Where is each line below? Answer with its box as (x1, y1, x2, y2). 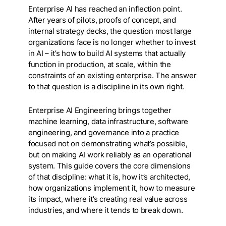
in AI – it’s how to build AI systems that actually (28, 48, 186, 58)
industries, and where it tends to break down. (28, 205, 185, 215)
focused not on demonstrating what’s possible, (28, 139, 188, 148)
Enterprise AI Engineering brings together (28, 105, 172, 115)
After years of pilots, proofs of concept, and (28, 15, 176, 25)
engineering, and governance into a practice (28, 128, 180, 137)
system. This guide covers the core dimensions (28, 161, 191, 171)
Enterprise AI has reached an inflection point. (28, 4, 182, 14)
